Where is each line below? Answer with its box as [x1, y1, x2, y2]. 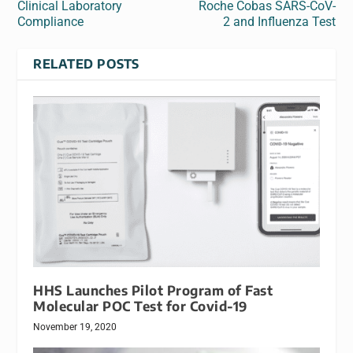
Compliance [17, 13, 84, 29]
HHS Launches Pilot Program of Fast [33, 282, 273, 299]
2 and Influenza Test [222, 13, 336, 29]
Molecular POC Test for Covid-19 [33, 298, 247, 315]
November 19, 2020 [33, 321, 117, 333]
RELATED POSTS [33, 55, 139, 72]
